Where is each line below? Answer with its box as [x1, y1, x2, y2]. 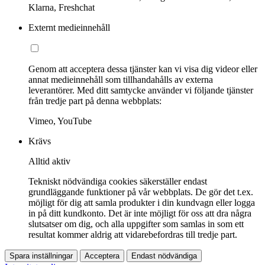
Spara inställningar [9, 251, 73, 261]
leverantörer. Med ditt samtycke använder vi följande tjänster [28, 85, 253, 96]
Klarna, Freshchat [28, 2, 95, 13]
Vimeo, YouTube [28, 116, 92, 127]
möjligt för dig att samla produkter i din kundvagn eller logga [28, 198, 255, 208]
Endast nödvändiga [131, 251, 197, 261]
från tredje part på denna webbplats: [28, 96, 161, 106]
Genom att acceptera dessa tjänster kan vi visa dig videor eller [28, 64, 257, 75]
